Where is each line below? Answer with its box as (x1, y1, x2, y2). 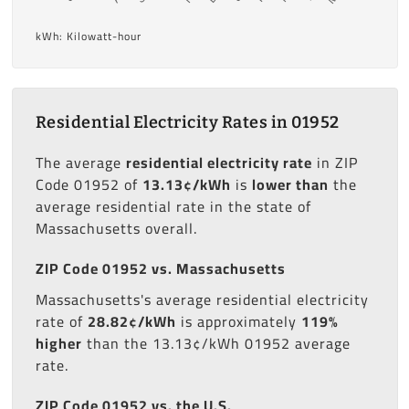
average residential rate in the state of (35, 193, 311, 221)
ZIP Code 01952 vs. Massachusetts (35, 255, 286, 283)
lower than (251, 171, 329, 199)
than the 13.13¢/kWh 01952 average (81, 330, 351, 358)
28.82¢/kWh (87, 308, 176, 336)
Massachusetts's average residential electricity (35, 286, 369, 314)
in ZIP (311, 149, 358, 177)
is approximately (175, 308, 301, 336)
